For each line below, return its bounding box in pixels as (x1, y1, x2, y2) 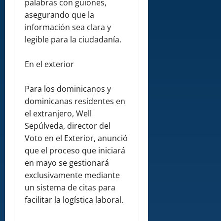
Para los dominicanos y (25, 83, 111, 95)
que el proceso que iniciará (25, 145, 125, 156)
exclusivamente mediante (25, 170, 120, 181)
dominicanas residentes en (25, 96, 125, 107)
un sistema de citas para (25, 182, 115, 193)
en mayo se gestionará (25, 157, 109, 169)
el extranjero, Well (25, 108, 92, 119)
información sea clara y (25, 22, 111, 33)
